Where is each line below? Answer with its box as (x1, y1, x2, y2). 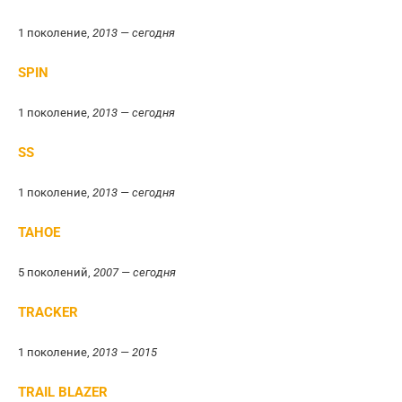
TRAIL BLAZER (18, 384, 108, 400)
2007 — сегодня (93, 266, 176, 279)
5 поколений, (18, 266, 93, 279)
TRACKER (18, 304, 78, 320)
